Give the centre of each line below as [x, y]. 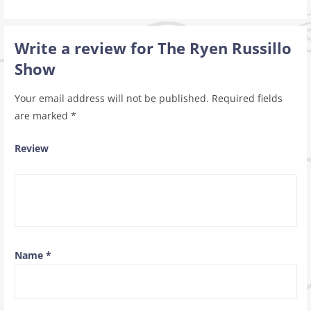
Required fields [247, 98]
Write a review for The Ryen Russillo [153, 48]
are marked [42, 115]
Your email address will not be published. [111, 98]
